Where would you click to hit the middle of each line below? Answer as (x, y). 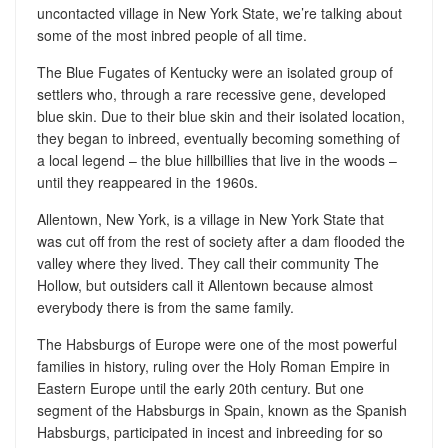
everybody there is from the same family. (165, 306)
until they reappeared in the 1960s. (147, 181)
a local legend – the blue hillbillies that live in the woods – (216, 159)
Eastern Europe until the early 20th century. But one (200, 387)
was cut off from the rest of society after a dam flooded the (220, 240)
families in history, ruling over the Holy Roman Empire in (213, 365)
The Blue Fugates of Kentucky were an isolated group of (214, 71)
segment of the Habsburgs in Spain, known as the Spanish (221, 409)
